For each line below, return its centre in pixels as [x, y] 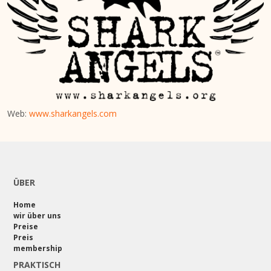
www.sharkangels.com [73, 113]
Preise [26, 226]
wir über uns [37, 215]
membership [38, 248]
